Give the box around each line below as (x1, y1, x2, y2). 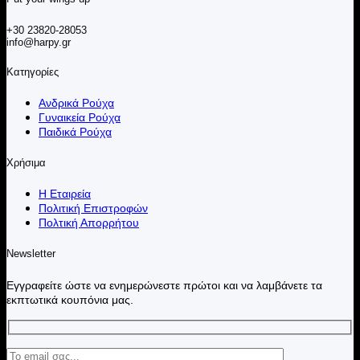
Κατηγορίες (6, 65, 59, 78)
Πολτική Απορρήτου (39, 216, 139, 230)
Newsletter (6, 247, 55, 260)
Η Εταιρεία (39, 187, 91, 201)
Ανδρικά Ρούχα (39, 96, 114, 109)
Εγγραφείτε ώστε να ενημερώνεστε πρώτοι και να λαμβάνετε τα (6, 278, 322, 292)
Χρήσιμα (6, 157, 46, 170)
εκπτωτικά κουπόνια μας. (6, 292, 133, 306)
